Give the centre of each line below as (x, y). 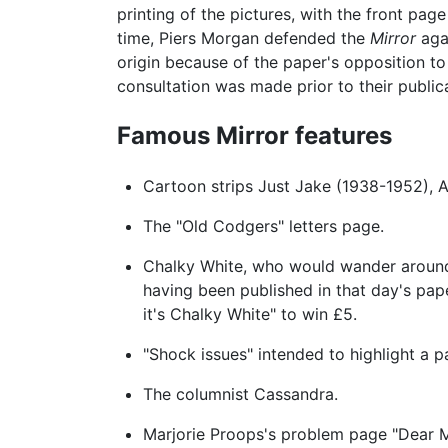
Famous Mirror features (254, 136)
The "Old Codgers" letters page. (263, 226)
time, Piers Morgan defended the (243, 38)
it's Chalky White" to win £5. (249, 314)
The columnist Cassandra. (240, 394)
